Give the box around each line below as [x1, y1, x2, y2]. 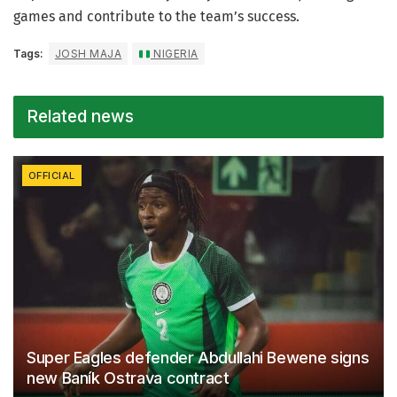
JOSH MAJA [55, 47, 122, 61]
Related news [27, 106, 134, 128]
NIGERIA [150, 47, 198, 61]
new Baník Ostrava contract [27, 369, 230, 388]
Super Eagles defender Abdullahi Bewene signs [27, 348, 370, 368]
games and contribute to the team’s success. [13, 8, 300, 26]
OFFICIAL [28, 169, 75, 183]
